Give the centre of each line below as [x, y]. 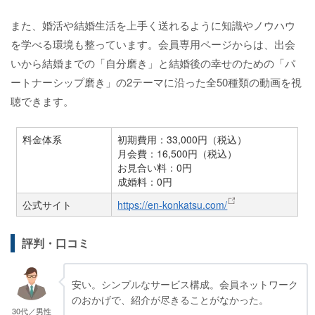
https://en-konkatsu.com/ [173, 205]
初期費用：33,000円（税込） [182, 140]
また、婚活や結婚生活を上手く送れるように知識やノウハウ [153, 25]
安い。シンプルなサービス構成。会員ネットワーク [185, 284]
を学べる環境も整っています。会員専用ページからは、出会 [153, 44]
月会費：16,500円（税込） [178, 154]
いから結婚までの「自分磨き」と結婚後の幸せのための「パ [153, 63]
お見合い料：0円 [155, 168]
